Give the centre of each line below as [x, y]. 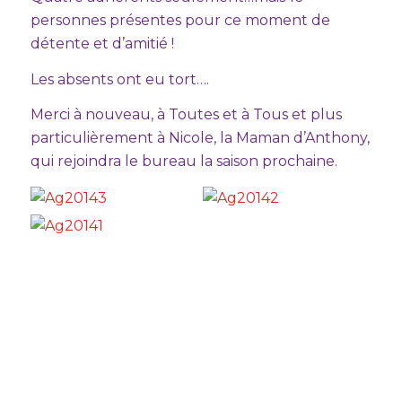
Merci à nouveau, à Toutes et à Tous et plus [186, 115]
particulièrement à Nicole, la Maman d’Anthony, [200, 138]
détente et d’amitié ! [102, 43]
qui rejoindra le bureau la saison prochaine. [184, 162]
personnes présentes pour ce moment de [180, 20]
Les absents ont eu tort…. [119, 79]
